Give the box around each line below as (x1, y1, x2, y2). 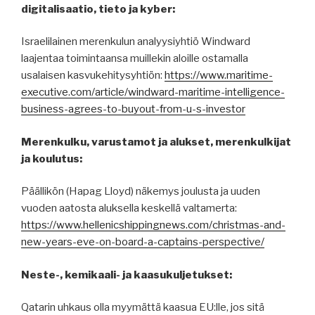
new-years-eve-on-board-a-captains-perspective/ (21, 236, 264, 249)
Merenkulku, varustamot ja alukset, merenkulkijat (21, 135, 291, 148)
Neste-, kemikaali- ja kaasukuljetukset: (21, 268, 232, 281)
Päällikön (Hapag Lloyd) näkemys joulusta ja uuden (21, 185, 260, 198)
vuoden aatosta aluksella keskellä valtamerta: (21, 202, 237, 215)
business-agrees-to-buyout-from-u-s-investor (21, 103, 245, 116)
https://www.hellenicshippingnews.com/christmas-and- (21, 219, 285, 232)
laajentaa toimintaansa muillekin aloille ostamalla (21, 52, 248, 65)
